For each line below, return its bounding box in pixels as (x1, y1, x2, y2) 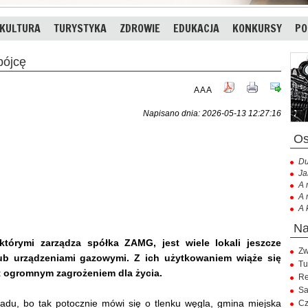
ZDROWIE (120, 21, 160, 36)
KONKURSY (232, 21, 282, 36)
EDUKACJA (173, 21, 219, 36)
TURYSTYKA (54, 21, 107, 36)
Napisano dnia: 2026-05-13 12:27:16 (143, 108, 281, 118)
